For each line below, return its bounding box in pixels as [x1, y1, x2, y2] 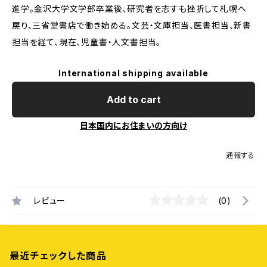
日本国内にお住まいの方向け [80, 120, 187, 131]
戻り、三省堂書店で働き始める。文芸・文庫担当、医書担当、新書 [12, 20, 252, 30]
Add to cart [106, 94, 161, 105]
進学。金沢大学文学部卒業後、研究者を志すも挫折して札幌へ [12, 4, 247, 14]
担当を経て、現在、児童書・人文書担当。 [12, 37, 162, 47]
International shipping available [58, 68, 209, 78]
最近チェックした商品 [10, 250, 107, 262]
